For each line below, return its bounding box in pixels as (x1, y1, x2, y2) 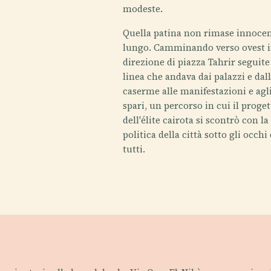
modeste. (123, 2, 163, 15)
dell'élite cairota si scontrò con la (123, 114, 269, 126)
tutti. (123, 143, 146, 155)
